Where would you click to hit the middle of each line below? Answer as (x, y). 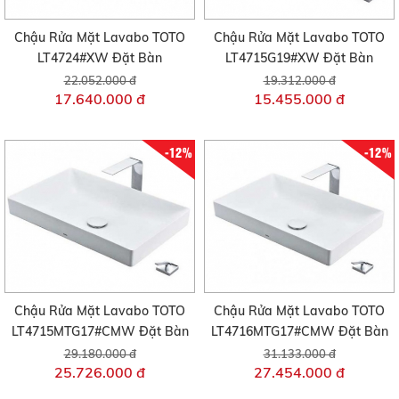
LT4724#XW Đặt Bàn (100, 58)
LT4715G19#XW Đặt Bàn (299, 58)
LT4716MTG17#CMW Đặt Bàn (299, 331)
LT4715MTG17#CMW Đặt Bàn (100, 331)
